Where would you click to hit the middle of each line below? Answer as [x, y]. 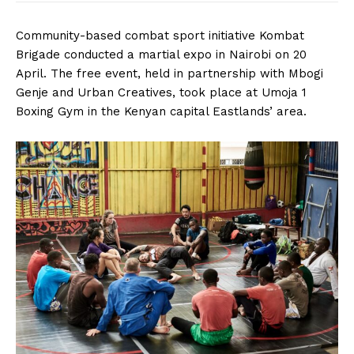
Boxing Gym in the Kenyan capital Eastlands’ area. [161, 111]
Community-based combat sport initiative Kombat [160, 36]
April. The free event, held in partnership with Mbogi [169, 73]
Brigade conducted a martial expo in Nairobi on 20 [161, 55]
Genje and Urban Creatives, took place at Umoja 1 [161, 92]
